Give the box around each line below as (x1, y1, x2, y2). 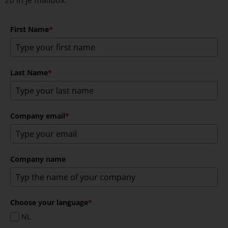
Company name (10, 154, 66, 164)
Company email (10, 110, 65, 121)
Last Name (10, 67, 48, 77)
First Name (10, 24, 49, 34)
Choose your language (10, 197, 88, 207)
